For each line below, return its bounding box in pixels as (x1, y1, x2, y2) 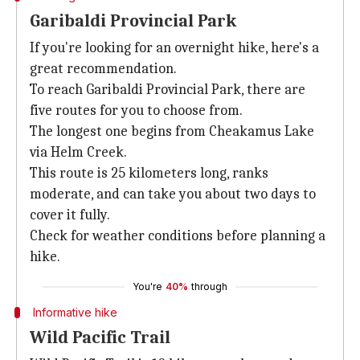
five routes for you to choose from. (30, 102, 243, 119)
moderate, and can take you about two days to (30, 186, 316, 202)
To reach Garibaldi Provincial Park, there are (30, 81, 305, 98)
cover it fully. (30, 207, 110, 223)
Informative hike (32, 305, 117, 319)
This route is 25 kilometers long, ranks (30, 165, 268, 182)
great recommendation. (30, 60, 177, 77)
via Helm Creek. (30, 144, 127, 161)
